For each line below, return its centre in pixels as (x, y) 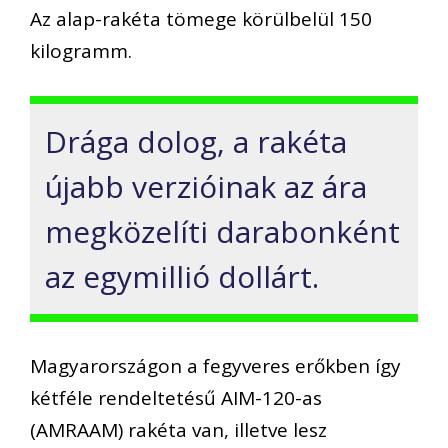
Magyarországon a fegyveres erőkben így (215, 366)
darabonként (308, 231)
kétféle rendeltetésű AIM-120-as (176, 398)
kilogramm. (81, 51)
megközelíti (130, 231)
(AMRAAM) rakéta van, (132, 430)
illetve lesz (280, 430)
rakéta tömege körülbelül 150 (237, 19)
